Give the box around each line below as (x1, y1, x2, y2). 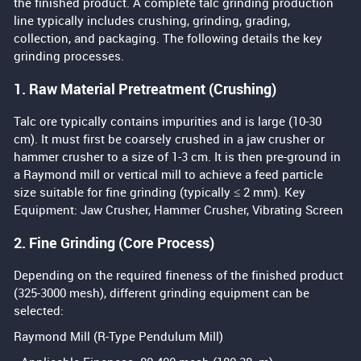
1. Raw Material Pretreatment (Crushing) (14, 82, 277, 98)
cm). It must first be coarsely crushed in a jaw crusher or (14, 134, 326, 147)
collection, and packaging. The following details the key (14, 33, 323, 47)
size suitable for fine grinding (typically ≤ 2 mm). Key (14, 187, 306, 201)
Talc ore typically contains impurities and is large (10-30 (14, 116, 322, 130)
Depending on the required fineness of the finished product (14, 270, 344, 284)
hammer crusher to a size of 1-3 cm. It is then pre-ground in (14, 151, 342, 165)
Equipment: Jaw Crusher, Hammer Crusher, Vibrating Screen (14, 205, 344, 218)
